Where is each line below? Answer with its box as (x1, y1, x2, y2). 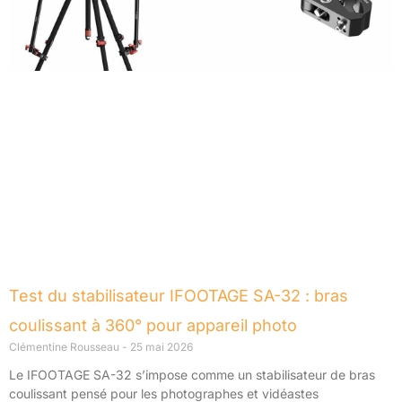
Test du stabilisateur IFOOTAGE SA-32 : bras (9, 285, 348, 305)
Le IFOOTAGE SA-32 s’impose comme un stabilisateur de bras (9, 366, 375, 382)
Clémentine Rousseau (9, 339, 122, 354)
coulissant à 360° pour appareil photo (9, 315, 297, 335)
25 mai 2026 (127, 339, 193, 354)
